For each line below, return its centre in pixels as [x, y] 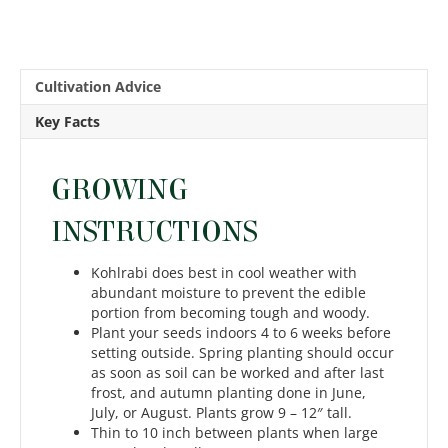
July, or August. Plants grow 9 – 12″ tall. [221, 413]
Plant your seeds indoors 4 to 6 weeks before [241, 333]
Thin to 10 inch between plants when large [234, 433]
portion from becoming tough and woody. [230, 313]
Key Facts [67, 122]
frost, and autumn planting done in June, [228, 393]
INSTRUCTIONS [154, 232]
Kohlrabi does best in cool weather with [224, 273]
